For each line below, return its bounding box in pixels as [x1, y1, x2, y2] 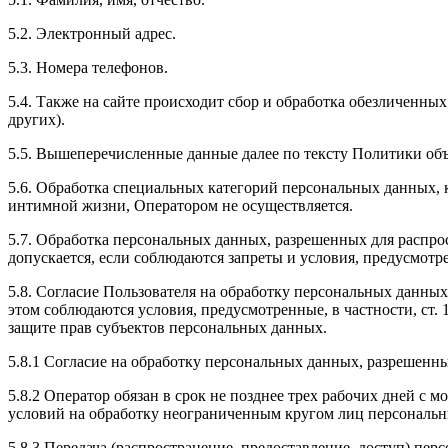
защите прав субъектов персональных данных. [8, 319, 327, 337]
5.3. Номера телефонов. [8, 59, 168, 77]
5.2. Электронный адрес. [8, 25, 176, 43]
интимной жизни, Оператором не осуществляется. [8, 197, 353, 215]
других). [8, 111, 65, 129]
